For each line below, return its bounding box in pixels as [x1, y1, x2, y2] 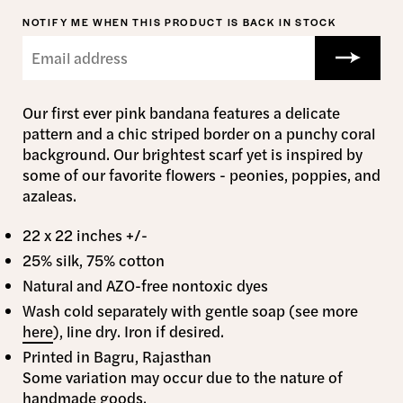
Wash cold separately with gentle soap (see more [22, 299, 358, 321]
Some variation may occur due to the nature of [22, 366, 343, 389]
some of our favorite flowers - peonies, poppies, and [22, 164, 381, 186]
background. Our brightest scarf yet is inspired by [22, 143, 363, 166]
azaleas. [22, 184, 76, 207]
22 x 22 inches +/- [22, 223, 148, 246]
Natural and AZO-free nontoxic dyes [22, 273, 268, 296]
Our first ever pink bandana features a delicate [22, 102, 340, 124]
